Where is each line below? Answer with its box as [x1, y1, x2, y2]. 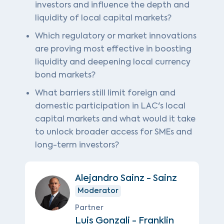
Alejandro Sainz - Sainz [75, 172, 177, 184]
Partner [75, 203, 103, 213]
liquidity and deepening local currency [35, 56, 190, 67]
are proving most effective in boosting [35, 43, 191, 54]
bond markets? [35, 69, 95, 80]
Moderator [77, 186, 118, 196]
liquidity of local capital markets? [35, 12, 171, 23]
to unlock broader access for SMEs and [35, 126, 192, 137]
